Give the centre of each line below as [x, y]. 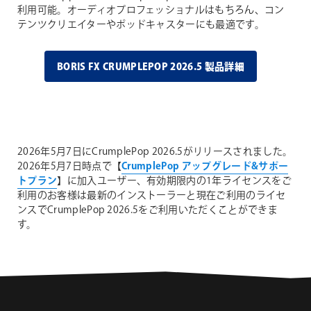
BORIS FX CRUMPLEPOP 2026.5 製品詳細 [151, 67]
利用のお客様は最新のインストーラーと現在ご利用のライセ [152, 195]
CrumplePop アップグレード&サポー [205, 166]
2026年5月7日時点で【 [70, 166]
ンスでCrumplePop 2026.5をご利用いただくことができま [148, 210]
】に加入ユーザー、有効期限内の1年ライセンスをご [174, 181]
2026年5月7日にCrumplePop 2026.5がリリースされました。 [155, 152]
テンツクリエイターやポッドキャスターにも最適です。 [141, 25]
